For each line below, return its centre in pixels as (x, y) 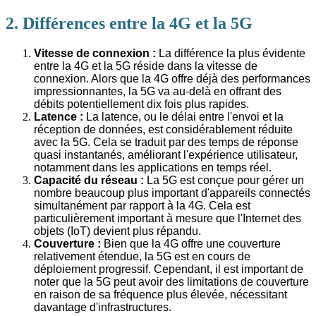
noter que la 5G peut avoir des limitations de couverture (171, 282)
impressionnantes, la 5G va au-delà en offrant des (158, 92)
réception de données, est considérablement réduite (163, 130)
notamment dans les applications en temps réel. (153, 168)
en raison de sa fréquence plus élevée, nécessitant (160, 295)
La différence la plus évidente (231, 54)
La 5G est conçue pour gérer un (224, 181)
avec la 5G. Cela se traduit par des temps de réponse (166, 142)
